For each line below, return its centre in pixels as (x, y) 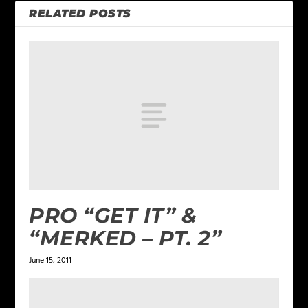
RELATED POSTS (80, 14)
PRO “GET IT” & (113, 215)
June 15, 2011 (51, 260)
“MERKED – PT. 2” (125, 238)
